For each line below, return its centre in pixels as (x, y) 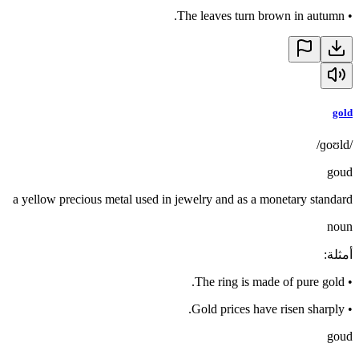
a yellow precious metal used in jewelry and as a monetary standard (183, 199)
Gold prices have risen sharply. (268, 309)
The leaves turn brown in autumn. (261, 16)
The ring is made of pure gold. (270, 281)
